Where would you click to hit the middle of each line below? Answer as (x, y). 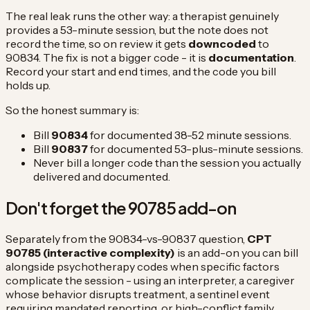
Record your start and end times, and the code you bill (141, 72)
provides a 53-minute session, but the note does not (137, 30)
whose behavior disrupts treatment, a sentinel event (138, 294)
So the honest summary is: (72, 110)
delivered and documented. (102, 177)
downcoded (222, 44)
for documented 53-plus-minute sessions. (195, 149)
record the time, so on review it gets (97, 44)
